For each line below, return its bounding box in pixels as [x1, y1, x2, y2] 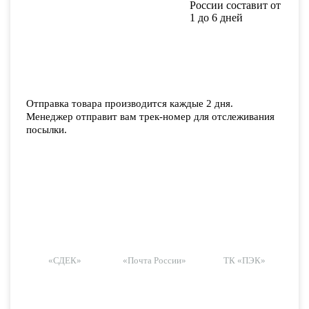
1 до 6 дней [190, 12, 243, 23]
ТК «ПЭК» [223, 255, 266, 266]
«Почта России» [123, 255, 186, 266]
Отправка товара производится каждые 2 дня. [26, 98, 233, 109]
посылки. [26, 124, 67, 135]
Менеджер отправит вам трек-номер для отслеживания [26, 111, 275, 122]
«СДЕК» [48, 255, 81, 266]
